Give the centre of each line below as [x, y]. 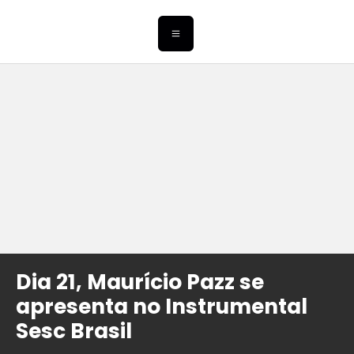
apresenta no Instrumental [162, 307]
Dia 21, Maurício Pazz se [140, 282]
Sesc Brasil [74, 331]
